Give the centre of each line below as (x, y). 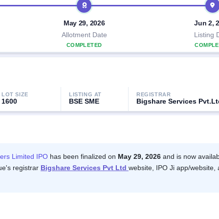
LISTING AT (85, 95)
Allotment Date (84, 35)
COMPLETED (84, 45)
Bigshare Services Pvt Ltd (85, 167)
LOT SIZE (15, 95)
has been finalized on (83, 156)
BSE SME (84, 101)
